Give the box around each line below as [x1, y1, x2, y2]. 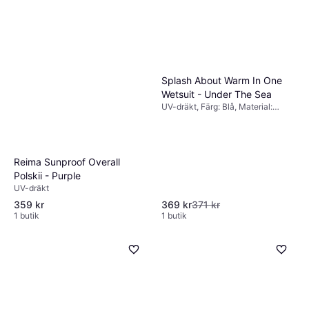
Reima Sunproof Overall [14, 155, 120, 168]
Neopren [161, 112, 195, 123]
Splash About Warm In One [161, 74, 282, 86]
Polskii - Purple [14, 169, 81, 181]
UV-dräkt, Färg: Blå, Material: [161, 101, 272, 112]
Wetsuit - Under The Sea [161, 88, 272, 100]
